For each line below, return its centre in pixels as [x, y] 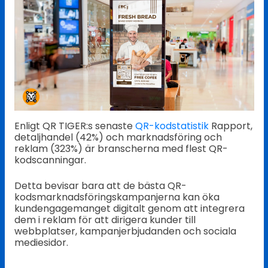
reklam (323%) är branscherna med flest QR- [121, 149]
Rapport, [230, 126]
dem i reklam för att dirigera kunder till [105, 220]
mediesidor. [41, 243]
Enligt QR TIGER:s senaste [74, 126]
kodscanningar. [50, 160]
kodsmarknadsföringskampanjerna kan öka [117, 197]
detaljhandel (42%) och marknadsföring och [118, 138]
